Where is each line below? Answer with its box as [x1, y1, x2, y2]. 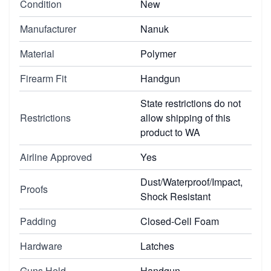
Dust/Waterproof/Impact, [140, 174, 243, 189]
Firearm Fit [20, 71, 67, 85]
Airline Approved [20, 149, 92, 164]
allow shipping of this [140, 110, 230, 125]
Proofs [20, 181, 48, 196]
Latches [140, 238, 174, 253]
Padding [20, 214, 56, 228]
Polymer [140, 46, 176, 60]
